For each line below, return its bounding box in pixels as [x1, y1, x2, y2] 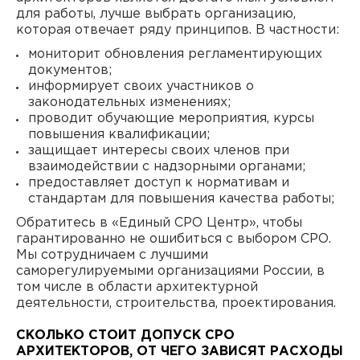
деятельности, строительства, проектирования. [16, 297, 336, 309]
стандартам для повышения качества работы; [28, 193, 334, 205]
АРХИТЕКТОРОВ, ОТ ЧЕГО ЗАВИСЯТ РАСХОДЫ [16, 346, 343, 358]
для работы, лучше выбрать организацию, [16, 8, 296, 20]
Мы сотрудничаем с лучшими [16, 249, 208, 261]
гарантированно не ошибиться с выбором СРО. [16, 233, 331, 245]
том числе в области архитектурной [16, 281, 258, 293]
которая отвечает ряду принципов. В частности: [16, 24, 339, 36]
